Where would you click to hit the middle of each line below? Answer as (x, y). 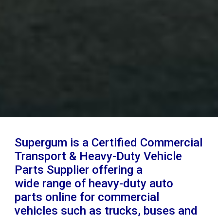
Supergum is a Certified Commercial (109, 142)
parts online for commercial (87, 197)
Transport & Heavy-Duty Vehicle (98, 156)
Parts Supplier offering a (79, 170)
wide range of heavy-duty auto (94, 183)
